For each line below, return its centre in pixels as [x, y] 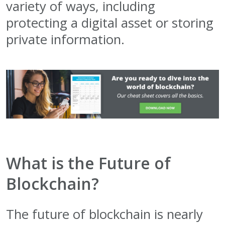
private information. [65, 39]
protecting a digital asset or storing [110, 23]
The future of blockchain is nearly [104, 214]
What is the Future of [88, 163]
